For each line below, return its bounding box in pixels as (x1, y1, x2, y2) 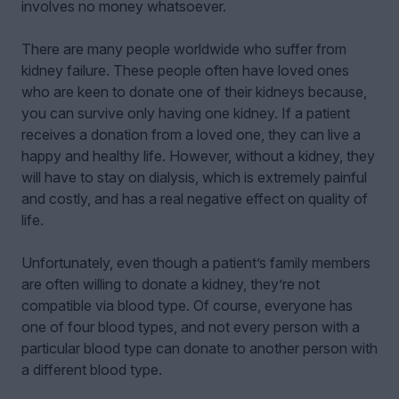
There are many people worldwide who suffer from (21, 40, 346, 59)
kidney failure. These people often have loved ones (21, 61, 349, 80)
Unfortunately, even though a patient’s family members (21, 254, 370, 273)
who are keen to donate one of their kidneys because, (21, 83, 367, 102)
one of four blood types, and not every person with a (21, 318, 360, 337)
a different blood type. (21, 361, 162, 379)
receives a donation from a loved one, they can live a (21, 126, 361, 144)
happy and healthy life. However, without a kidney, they (21, 147, 375, 166)
